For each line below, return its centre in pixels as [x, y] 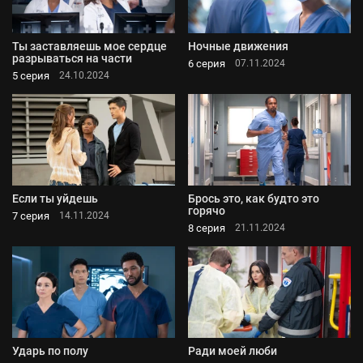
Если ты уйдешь [55, 198]
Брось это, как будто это [254, 198]
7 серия [31, 216]
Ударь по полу [50, 351]
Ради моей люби [233, 351]
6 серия [207, 63]
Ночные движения [238, 46]
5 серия [31, 75]
